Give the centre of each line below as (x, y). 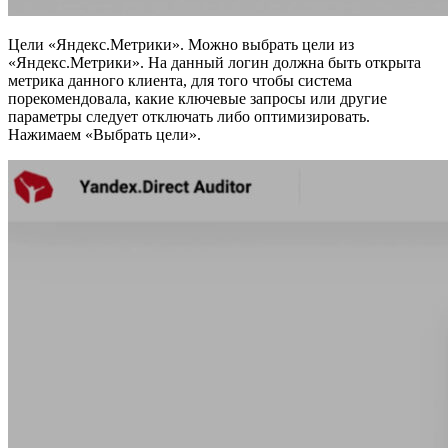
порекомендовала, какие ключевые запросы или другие (197, 99)
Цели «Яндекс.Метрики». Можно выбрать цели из (181, 45)
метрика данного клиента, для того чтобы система (180, 81)
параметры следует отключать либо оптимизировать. (189, 117)
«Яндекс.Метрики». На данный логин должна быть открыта (214, 63)
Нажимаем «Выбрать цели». (104, 135)
